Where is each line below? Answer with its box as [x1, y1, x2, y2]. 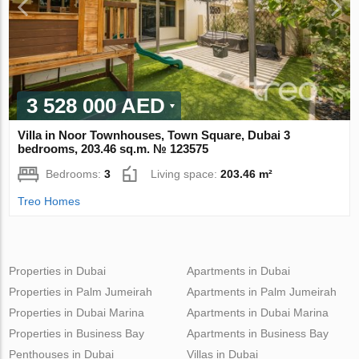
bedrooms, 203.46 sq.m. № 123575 [18, 141, 209, 155]
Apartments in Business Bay [186, 326, 329, 340]
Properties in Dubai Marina [9, 305, 145, 319]
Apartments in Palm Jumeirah [186, 284, 337, 298]
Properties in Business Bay [9, 326, 145, 340]
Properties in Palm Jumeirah [9, 284, 153, 298]
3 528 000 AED [26, 93, 166, 118]
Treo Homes [18, 194, 81, 208]
